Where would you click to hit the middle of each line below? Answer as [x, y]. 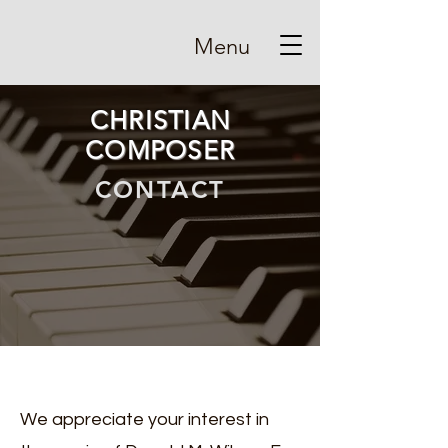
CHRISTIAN [160, 120]
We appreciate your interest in [144, 419]
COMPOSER [160, 150]
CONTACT [160, 189]
